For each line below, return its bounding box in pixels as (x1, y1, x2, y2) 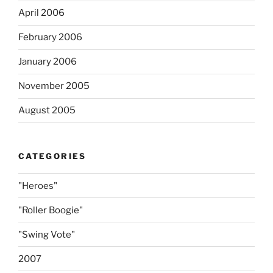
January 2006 (18, 56, 77, 68)
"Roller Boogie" (18, 204, 83, 216)
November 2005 (18, 80, 90, 92)
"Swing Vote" (18, 229, 75, 240)
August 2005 (18, 105, 76, 116)
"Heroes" (18, 180, 57, 191)
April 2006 (18, 7, 65, 19)
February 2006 (18, 32, 82, 43)
